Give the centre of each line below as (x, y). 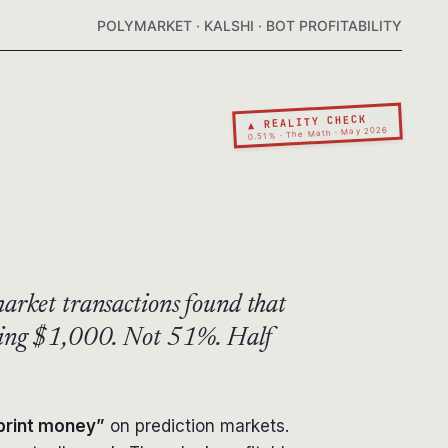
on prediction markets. (197, 425)
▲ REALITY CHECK (306, 120)
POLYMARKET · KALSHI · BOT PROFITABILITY (249, 25)
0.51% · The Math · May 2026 (318, 132)
